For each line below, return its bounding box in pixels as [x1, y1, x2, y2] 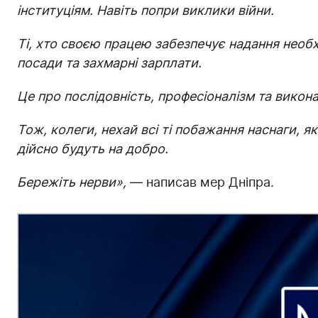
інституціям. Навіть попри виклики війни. [17, 2, 274, 18]
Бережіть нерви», [17, 174, 126, 190]
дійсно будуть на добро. [17, 141, 168, 156]
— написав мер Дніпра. [126, 174, 274, 190]
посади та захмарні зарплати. [17, 55, 202, 70]
